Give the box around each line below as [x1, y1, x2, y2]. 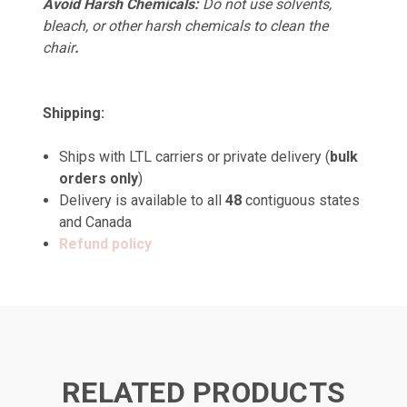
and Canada [59, 213, 133, 231]
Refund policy [59, 234, 153, 253]
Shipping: [43, 104, 104, 122]
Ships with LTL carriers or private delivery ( [59, 147, 331, 165]
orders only [59, 169, 139, 187]
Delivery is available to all [59, 191, 226, 209]
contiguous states [242, 191, 361, 209]
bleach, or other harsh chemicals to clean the [43, 16, 328, 35]
